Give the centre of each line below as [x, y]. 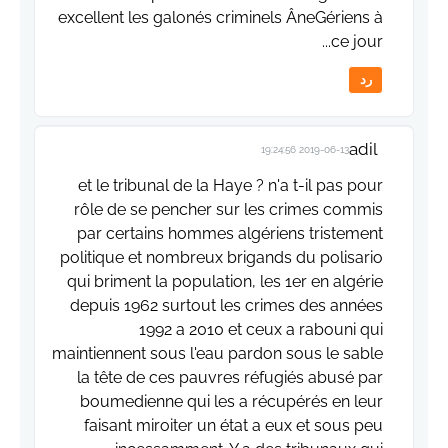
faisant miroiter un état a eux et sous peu [233, 426]
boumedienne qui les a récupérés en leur [231, 402]
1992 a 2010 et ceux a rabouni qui [261, 330]
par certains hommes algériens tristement [230, 234]
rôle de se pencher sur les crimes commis [228, 210]
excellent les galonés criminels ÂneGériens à [220, 18]
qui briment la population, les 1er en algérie [225, 282]
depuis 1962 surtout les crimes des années [226, 306]
